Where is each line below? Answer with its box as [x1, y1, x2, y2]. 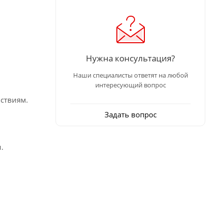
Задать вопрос [104, 109, 157, 119]
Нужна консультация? [86, 52, 175, 64]
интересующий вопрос [95, 80, 166, 89]
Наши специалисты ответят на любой [73, 70, 188, 80]
